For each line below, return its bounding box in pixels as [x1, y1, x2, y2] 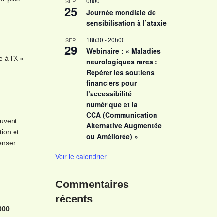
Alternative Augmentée [86, 121, 162, 130]
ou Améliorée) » [86, 131, 138, 141]
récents [55, 193, 93, 205]
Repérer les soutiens [86, 67, 155, 77]
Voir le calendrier [55, 152, 107, 161]
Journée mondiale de [86, 7, 156, 17]
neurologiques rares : [86, 57, 157, 66]
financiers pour [86, 78, 137, 88]
